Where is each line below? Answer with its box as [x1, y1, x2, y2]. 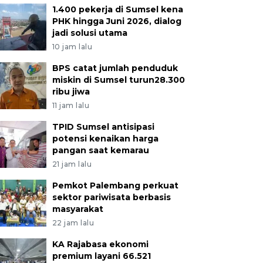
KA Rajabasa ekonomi [52, 239, 149, 249]
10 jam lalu [52, 42, 93, 51]
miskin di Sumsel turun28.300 [52, 75, 185, 85]
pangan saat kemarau [52, 145, 149, 156]
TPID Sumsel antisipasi [52, 122, 154, 132]
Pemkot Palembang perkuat [52, 180, 178, 191]
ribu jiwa [52, 86, 90, 97]
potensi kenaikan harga [52, 133, 159, 144]
